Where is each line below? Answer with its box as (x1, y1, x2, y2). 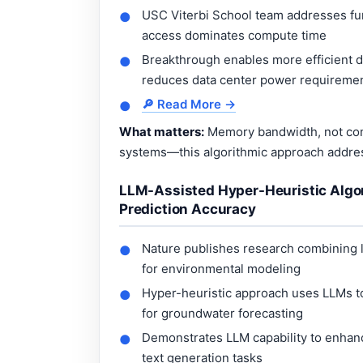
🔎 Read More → (142, 96, 236, 112)
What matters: (119, 123, 204, 139)
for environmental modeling (142, 260, 301, 276)
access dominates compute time (142, 27, 327, 43)
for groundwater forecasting (142, 305, 303, 321)
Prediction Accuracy (119, 200, 256, 217)
